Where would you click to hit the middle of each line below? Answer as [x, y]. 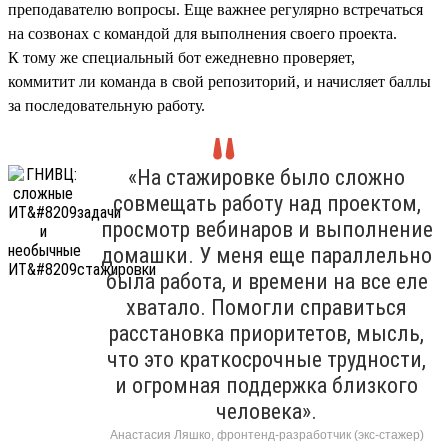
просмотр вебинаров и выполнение [266, 229]
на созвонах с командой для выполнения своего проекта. [202, 33]
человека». [266, 411]
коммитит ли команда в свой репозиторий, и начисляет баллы [219, 81]
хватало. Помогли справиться [266, 307]
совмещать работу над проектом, [266, 203]
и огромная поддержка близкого [266, 385]
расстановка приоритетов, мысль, [266, 333]
